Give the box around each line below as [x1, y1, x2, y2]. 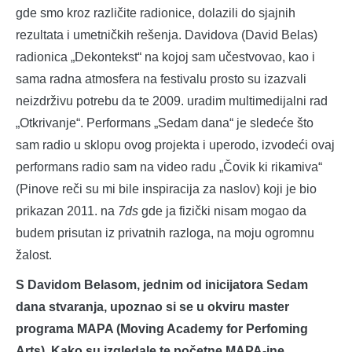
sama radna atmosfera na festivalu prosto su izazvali [16, 71, 306, 86]
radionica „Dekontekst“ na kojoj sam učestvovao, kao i [16, 49, 315, 64]
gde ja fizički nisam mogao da [141, 203, 306, 218]
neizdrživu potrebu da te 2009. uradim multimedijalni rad [16, 93, 328, 108]
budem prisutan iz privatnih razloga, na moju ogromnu [16, 225, 314, 240]
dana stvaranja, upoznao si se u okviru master [16, 299, 289, 313]
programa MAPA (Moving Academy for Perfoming [16, 321, 308, 335]
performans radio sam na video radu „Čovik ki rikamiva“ [16, 159, 322, 174]
